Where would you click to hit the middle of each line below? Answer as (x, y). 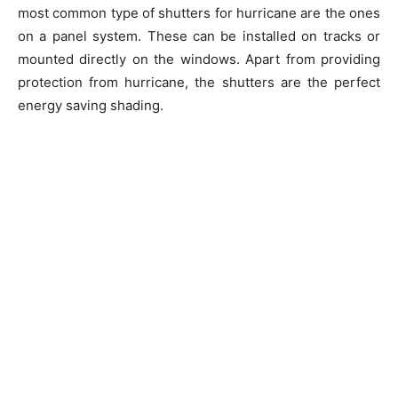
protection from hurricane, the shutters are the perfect (199, 82)
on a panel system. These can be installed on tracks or (199, 36)
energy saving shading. (91, 105)
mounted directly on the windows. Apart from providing (199, 59)
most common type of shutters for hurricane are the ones (199, 13)
